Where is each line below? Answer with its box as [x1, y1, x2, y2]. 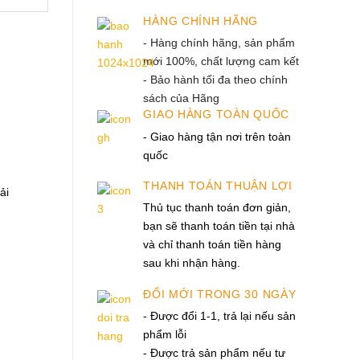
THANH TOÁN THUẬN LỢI [143, 179, 292, 193]
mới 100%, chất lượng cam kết [143, 55, 300, 68]
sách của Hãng [143, 92, 220, 105]
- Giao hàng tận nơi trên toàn [143, 129, 292, 143]
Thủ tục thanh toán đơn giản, [143, 201, 292, 215]
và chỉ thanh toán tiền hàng [143, 238, 282, 252]
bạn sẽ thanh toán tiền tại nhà [143, 219, 296, 233]
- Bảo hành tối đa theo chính [143, 73, 288, 87]
